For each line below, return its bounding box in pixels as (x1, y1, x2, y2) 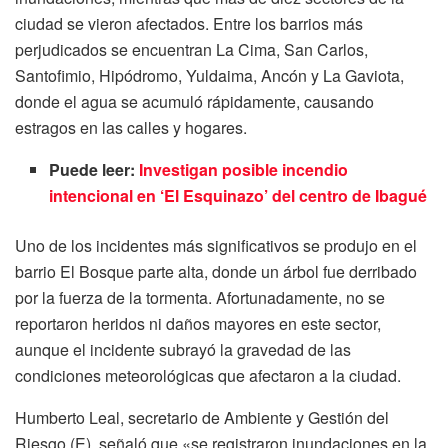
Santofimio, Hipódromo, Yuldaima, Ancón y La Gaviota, (15, 64, 404, 88)
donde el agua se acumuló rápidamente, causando (15, 90, 374, 114)
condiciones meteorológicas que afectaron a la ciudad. (15, 364, 401, 388)
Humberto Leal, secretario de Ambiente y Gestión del (15, 406, 389, 430)
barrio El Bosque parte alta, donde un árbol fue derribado (15, 260, 417, 284)
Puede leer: (49, 158, 140, 182)
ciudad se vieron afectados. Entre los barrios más (15, 12, 363, 36)
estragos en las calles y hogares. (15, 116, 247, 140)
